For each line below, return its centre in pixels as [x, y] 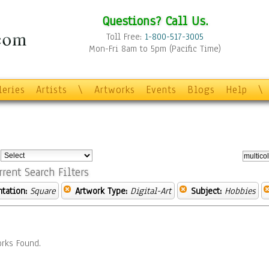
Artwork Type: [101, 191]
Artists [52, 90]
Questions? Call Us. [155, 21]
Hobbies [240, 191]
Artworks [115, 90]
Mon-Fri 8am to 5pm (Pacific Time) [155, 49]
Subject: [206, 191]
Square [43, 191]
